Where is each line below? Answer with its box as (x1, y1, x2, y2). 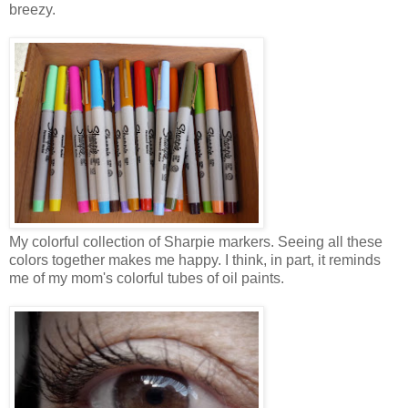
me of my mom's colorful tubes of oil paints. (9, 270, 284, 286)
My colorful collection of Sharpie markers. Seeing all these (9, 233, 382, 250)
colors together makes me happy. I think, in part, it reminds (9, 251, 381, 268)
